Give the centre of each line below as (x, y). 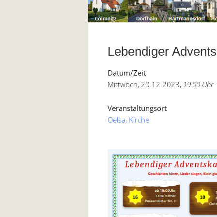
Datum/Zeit (127, 73)
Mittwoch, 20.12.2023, (145, 85)
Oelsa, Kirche (128, 120)
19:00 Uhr (198, 85)
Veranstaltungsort (137, 108)
